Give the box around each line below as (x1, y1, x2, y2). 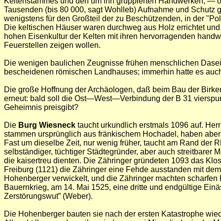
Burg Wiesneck (18, 121, 75, 129)
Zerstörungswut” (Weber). (4, 192, 93, 200)
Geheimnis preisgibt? (4, 103, 78, 111)
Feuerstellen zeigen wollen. (4, 41, 101, 49)
